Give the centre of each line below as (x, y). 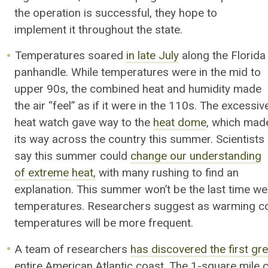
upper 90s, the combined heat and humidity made (138, 89)
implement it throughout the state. (98, 30)
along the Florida (223, 56)
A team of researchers (73, 249)
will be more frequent (138, 223)
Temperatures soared (71, 56)
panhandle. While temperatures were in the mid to (138, 73)
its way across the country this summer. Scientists (139, 140)
